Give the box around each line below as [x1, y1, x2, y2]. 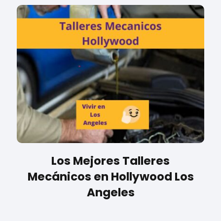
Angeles [86, 184, 135, 201]
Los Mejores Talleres [51, 153, 170, 169]
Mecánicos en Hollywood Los [27, 169, 194, 185]
